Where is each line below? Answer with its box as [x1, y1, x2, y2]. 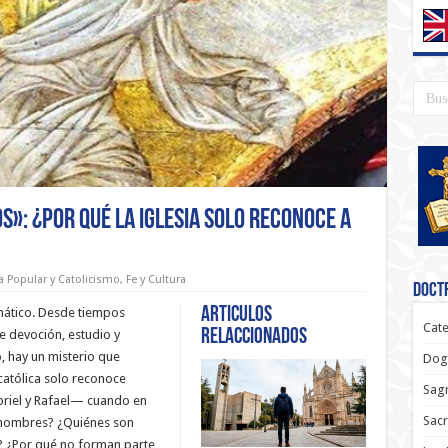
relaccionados [200, 326, 307, 350]
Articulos [200, 304, 272, 328]
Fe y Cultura [125, 273, 186, 287]
